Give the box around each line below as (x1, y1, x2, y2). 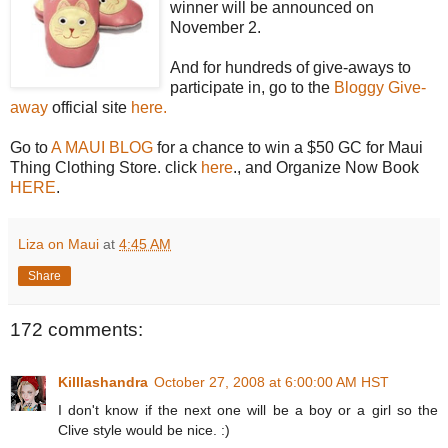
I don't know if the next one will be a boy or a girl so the (58, 401, 438, 418)
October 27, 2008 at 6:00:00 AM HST (154, 373, 389, 390)
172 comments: (10, 319, 143, 341)
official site (48, 99, 131, 117)
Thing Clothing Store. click (10, 159, 201, 177)
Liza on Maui (18, 236, 99, 253)
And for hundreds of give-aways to (170, 59, 411, 77)
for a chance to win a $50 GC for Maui (153, 139, 423, 157)
